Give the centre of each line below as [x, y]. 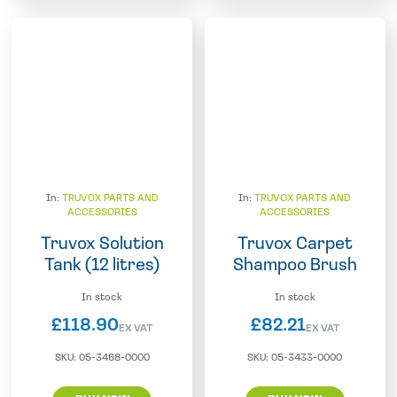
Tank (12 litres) [102, 265]
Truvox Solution [102, 244]
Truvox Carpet [295, 244]
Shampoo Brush [295, 265]
